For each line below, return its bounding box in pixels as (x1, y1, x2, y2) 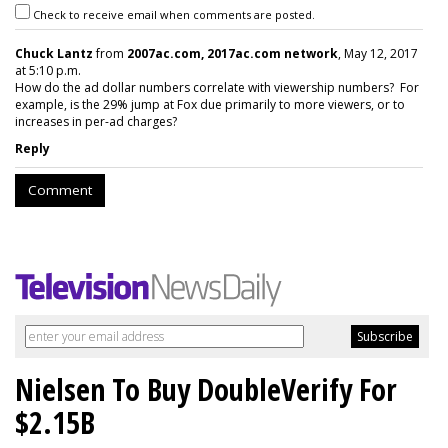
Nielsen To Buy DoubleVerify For (15, 369, 397, 411)
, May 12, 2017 (338, 45, 418, 63)
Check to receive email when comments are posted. (30, 7, 315, 23)
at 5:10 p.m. (15, 62, 81, 80)
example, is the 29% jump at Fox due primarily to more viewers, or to (15, 96, 405, 114)
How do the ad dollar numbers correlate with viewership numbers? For (15, 79, 419, 97)
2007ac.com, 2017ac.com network (127, 45, 338, 63)
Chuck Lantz (15, 45, 93, 63)
